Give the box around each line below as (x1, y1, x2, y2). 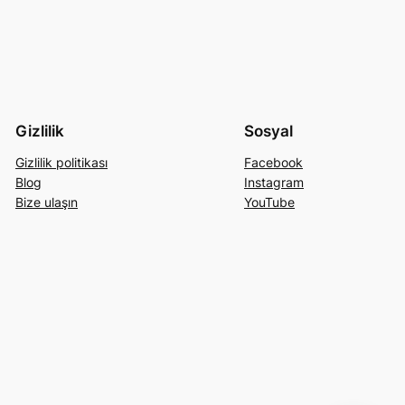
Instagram (244, 174, 304, 190)
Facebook (244, 154, 303, 170)
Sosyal (244, 121, 293, 140)
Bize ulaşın (15, 193, 78, 210)
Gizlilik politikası (15, 154, 108, 170)
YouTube (244, 193, 295, 210)
